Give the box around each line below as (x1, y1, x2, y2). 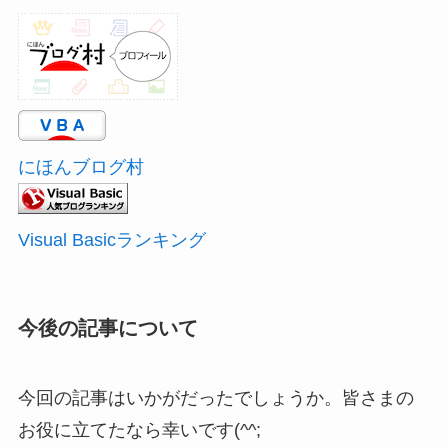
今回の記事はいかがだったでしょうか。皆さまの (17, 387, 414, 408)
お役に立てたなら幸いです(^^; (17, 419, 261, 440)
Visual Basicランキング (17, 230, 206, 251)
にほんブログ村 (17, 157, 144, 178)
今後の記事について (17, 317, 198, 340)
